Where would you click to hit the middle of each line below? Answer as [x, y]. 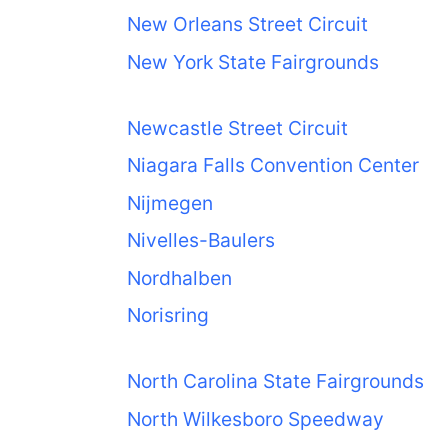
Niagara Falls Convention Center [272, 165]
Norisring [167, 315]
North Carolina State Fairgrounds [275, 381]
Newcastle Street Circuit [237, 127]
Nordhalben [179, 277]
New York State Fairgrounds [252, 61]
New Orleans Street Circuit [247, 24]
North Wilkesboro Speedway [255, 418]
